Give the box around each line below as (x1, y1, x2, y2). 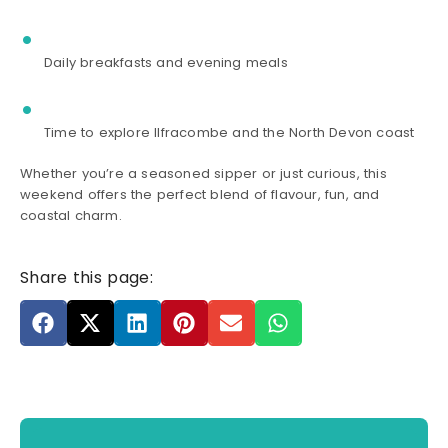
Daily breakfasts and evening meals (44, 53, 288, 73)
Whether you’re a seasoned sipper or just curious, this (20, 164, 387, 184)
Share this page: (20, 266, 153, 290)
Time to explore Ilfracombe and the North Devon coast (44, 123, 415, 143)
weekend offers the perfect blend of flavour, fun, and (20, 185, 380, 205)
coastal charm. (20, 206, 122, 226)
